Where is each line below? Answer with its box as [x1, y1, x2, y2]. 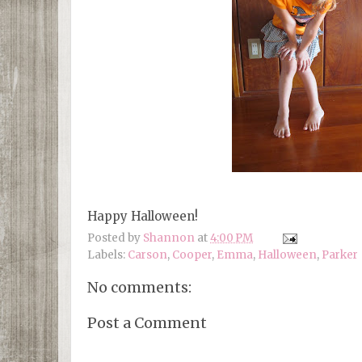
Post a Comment [87, 313, 207, 332]
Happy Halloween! [87, 208, 198, 224]
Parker [322, 248, 358, 263]
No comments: [87, 278, 192, 297]
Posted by [87, 231, 143, 246]
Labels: [87, 248, 128, 263]
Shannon [143, 231, 195, 246]
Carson [128, 248, 167, 263]
